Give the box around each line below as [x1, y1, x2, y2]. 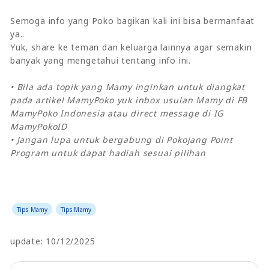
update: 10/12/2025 [10, 235, 95, 247]
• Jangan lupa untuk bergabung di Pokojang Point [10, 133, 233, 145]
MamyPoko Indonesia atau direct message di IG [10, 107, 224, 119]
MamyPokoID [10, 120, 68, 132]
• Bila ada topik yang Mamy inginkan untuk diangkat [10, 80, 245, 92]
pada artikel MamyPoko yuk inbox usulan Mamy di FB [10, 94, 248, 106]
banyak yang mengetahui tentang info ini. [10, 54, 191, 66]
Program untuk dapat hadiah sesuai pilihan [10, 147, 206, 159]
